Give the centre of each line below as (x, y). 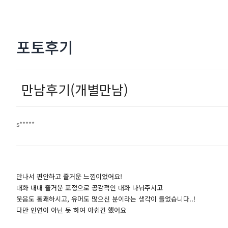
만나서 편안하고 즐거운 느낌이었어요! (69, 176)
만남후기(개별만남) (75, 89)
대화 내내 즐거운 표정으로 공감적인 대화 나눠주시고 (90, 188)
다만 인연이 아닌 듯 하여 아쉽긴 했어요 (71, 210)
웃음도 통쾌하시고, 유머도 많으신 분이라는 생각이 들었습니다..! (106, 199)
